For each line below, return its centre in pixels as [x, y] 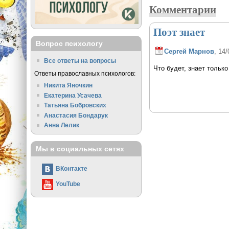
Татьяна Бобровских [75, 105]
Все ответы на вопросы [80, 60]
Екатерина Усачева [73, 95]
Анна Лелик [62, 125]
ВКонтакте [71, 169]
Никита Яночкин [68, 85]
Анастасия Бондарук [76, 115]
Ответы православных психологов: [85, 74]
